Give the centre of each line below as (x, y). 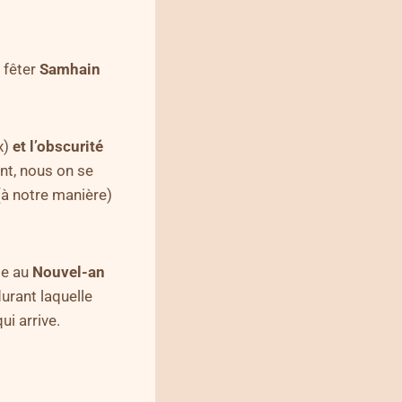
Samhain (70, 69)
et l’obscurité (58, 146)
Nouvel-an (69, 271)
